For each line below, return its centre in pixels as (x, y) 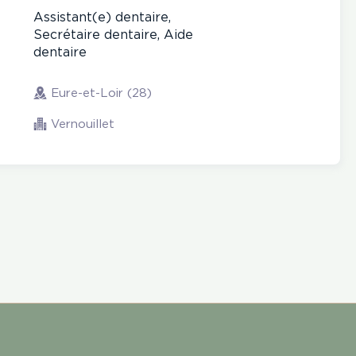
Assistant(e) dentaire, (102, 18)
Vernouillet (83, 125)
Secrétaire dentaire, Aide (113, 35)
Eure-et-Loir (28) (101, 93)
